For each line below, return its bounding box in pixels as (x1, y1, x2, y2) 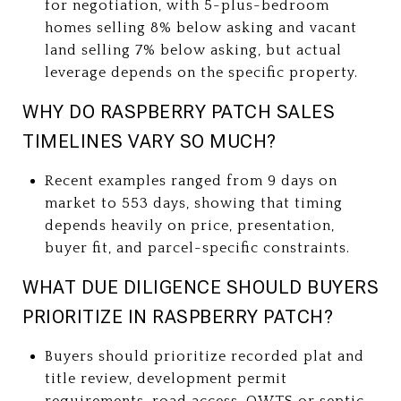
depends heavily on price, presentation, (44, 217, 335, 234)
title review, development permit (44, 370, 287, 387)
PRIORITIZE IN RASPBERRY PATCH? (22, 305, 333, 328)
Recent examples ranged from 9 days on (44, 172, 337, 189)
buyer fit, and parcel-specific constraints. (44, 239, 350, 256)
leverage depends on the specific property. (44, 64, 358, 81)
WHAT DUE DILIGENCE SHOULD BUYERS (22, 276, 379, 298)
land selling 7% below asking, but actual (44, 41, 342, 58)
